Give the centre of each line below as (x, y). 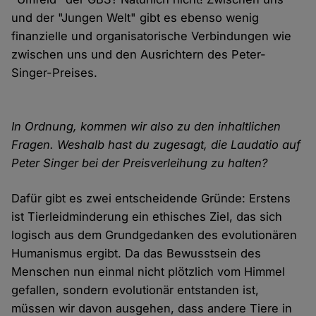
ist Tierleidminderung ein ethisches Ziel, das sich (147, 217)
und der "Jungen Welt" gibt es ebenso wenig (135, 18)
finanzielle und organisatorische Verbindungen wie (152, 36)
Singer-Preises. (55, 73)
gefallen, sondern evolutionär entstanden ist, (135, 290)
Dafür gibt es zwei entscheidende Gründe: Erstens (151, 199)
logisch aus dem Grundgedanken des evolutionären (154, 235)
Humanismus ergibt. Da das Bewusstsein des (136, 254)
